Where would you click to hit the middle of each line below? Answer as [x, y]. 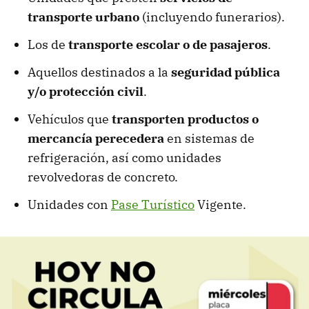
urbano [117, 17]
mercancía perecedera [96, 139]
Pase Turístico [153, 205]
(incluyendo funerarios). [212, 17]
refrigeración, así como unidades [124, 158]
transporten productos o [185, 119]
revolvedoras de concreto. [103, 177]
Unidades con [69, 205]
